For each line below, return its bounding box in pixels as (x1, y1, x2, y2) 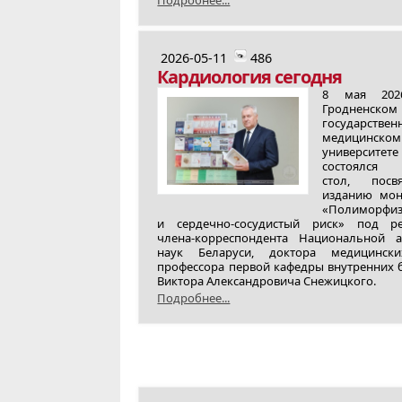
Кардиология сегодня (157, 65, 343, 89)
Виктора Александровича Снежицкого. (157, 273, 377, 289)
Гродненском (322, 100, 398, 117)
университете (322, 144, 399, 160)
